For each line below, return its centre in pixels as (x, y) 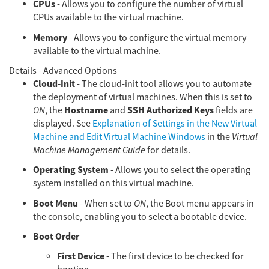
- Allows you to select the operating (180, 170)
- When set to (106, 203)
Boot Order (56, 236)
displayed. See (63, 123)
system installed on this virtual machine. (113, 183)
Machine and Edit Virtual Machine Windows (119, 137)
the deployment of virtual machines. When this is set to (143, 97)
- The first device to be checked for (174, 257)
